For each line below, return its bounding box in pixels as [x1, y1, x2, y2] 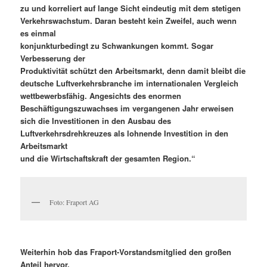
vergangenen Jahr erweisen [132, 102, 234, 114]
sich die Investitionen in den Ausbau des [20, 114, 172, 126]
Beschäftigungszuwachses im [20, 102, 133, 114]
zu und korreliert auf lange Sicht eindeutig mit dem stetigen [20, 2, 241, 14]
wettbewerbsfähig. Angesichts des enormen [20, 89, 182, 101]
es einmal [20, 27, 57, 39]
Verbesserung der [20, 52, 86, 64]
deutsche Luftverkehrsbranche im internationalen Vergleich [20, 77, 239, 89]
